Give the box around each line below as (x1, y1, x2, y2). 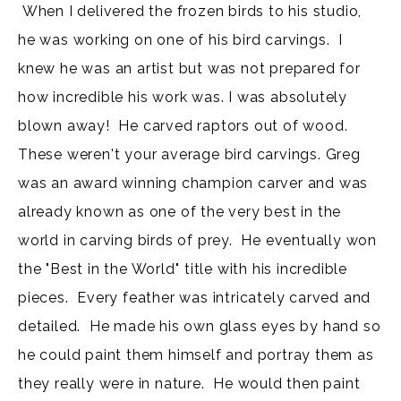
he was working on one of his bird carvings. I (18, 30, 343, 48)
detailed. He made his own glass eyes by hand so (18, 317, 381, 335)
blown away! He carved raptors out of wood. (18, 116, 353, 134)
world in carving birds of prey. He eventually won (18, 231, 377, 249)
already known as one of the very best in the (18, 202, 342, 220)
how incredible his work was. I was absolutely (18, 88, 347, 106)
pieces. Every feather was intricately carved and (18, 288, 371, 306)
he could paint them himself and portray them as (18, 346, 374, 363)
